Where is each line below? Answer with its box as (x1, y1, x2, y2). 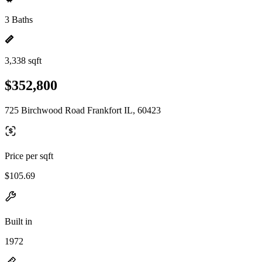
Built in (5, 216, 32, 226)
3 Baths (5, 15, 33, 25)
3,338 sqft (5, 56, 42, 65)
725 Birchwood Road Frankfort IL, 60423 (5, 105, 161, 115)
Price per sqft (5, 150, 53, 161)
